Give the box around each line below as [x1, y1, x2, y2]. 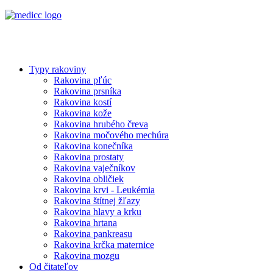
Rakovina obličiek [54, 174, 124, 184]
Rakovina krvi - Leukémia [54, 185, 155, 195]
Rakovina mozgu [54, 250, 119, 261]
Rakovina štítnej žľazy [54, 196, 140, 206]
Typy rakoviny [29, 64, 86, 74]
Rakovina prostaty [54, 152, 124, 162]
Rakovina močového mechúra [54, 130, 169, 140]
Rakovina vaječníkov [54, 163, 135, 173]
